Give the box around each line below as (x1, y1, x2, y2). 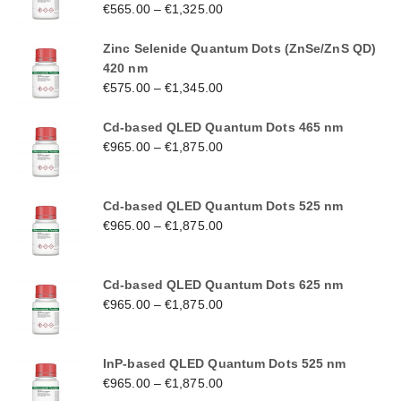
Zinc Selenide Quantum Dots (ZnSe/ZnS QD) (103, 40, 377, 55)
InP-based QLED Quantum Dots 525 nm (103, 355, 346, 371)
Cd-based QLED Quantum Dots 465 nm (103, 119, 344, 134)
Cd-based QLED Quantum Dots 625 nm (103, 277, 344, 292)
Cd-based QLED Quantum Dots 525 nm (103, 198, 344, 213)
